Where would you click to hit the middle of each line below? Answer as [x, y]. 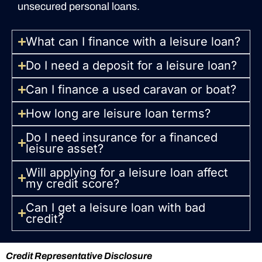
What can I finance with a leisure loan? [133, 41]
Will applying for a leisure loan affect [127, 172]
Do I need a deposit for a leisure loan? [131, 65]
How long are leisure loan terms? [118, 113]
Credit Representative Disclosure [79, 256]
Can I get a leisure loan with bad [116, 207]
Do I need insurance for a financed [122, 137]
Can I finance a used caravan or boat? [131, 89]
